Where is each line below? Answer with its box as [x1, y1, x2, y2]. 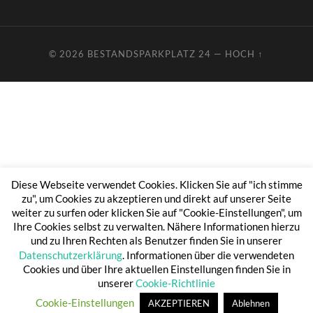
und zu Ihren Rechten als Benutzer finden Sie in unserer [31, 234, 282, 247]
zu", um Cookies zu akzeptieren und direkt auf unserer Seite [22, 191, 291, 205]
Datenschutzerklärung [19, 248, 122, 261]
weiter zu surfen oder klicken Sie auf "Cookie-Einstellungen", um [11, 205, 302, 219]
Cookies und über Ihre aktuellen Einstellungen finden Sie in [22, 262, 291, 275]
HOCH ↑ [225, 48, 264, 60]
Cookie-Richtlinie [136, 277, 215, 289]
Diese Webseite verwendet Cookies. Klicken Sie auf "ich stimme [10, 177, 303, 191]
